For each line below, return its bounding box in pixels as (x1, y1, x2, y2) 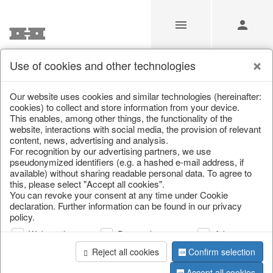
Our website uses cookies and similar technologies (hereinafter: (10, 90, 261, 102)
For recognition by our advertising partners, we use (10, 144, 211, 157)
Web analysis (29, 228, 80, 241)
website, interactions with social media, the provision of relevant (10, 122, 261, 135)
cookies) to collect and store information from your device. (10, 101, 239, 113)
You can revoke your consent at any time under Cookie (10, 188, 228, 201)
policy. (10, 210, 35, 223)
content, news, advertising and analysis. (10, 133, 168, 146)
